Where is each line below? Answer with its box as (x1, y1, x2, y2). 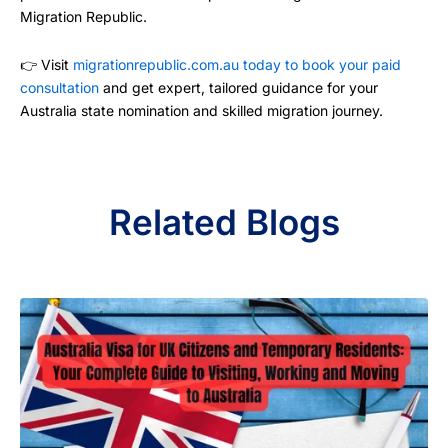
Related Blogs (108, 201, 340, 244)
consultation (20, 78, 99, 96)
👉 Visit (20, 55, 73, 73)
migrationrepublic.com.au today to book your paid (73, 55, 401, 73)
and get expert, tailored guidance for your (99, 78, 378, 96)
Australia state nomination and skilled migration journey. (20, 101, 383, 119)
